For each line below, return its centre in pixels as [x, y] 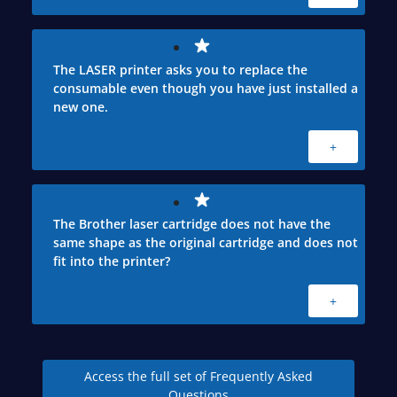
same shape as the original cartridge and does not [206, 242]
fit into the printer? [112, 261]
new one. [81, 106]
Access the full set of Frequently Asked [198, 376]
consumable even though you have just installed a [206, 88]
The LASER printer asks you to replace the [180, 69]
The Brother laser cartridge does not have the [192, 223]
